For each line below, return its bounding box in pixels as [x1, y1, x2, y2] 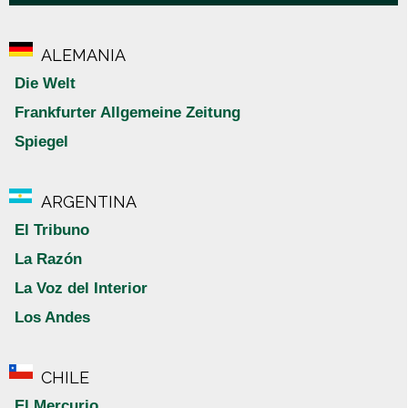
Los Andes [15, 309, 90, 327]
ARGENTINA [41, 192, 137, 212]
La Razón [15, 250, 82, 269]
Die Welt [15, 75, 76, 93]
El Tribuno [15, 221, 89, 240]
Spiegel [15, 133, 68, 151]
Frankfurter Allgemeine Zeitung [15, 104, 240, 122]
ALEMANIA [41, 46, 126, 66]
